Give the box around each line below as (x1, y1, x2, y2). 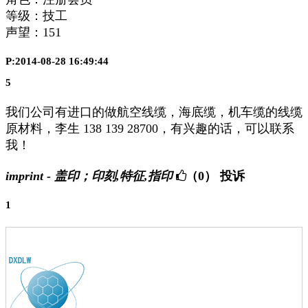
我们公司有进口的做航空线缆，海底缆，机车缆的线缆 (5, 104, 302, 119)
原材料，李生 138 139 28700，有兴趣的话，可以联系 (5, 121, 294, 135)
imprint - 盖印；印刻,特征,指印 (5, 169, 173, 184)
